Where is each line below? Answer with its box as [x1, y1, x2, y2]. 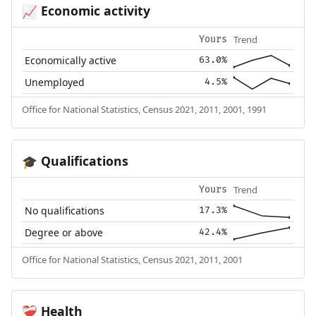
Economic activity [37, 1, 150, 19]
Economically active [25, 53, 117, 67]
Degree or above [25, 225, 104, 239]
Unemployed [25, 75, 85, 89]
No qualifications [25, 203, 105, 217]
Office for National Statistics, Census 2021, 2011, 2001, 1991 [21, 102, 267, 116]
